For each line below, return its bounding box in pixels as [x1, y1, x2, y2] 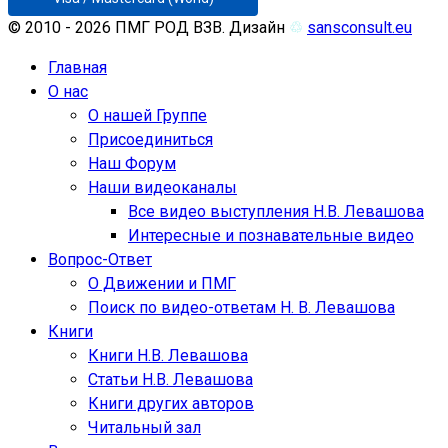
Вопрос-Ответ [48, 249, 152, 269]
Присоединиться [88, 129, 213, 149]
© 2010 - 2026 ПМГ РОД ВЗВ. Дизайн [8, 17, 289, 37]
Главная [48, 57, 107, 77]
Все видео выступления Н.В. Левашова [128, 201, 424, 221]
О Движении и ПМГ [88, 273, 236, 293]
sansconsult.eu [307, 17, 412, 37]
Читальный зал [88, 417, 201, 437]
